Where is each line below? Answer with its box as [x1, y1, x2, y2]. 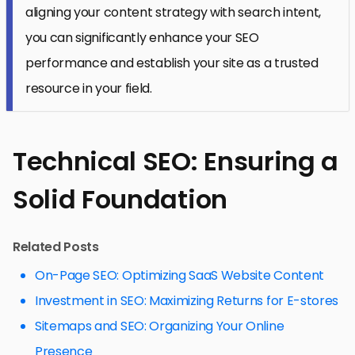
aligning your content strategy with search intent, [25, 3, 321, 22]
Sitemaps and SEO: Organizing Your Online [35, 317, 284, 336]
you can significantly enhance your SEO [25, 29, 259, 48]
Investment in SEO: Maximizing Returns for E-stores [35, 292, 338, 311]
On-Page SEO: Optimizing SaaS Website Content [35, 266, 324, 285]
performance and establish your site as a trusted [25, 54, 319, 73]
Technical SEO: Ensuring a [13, 143, 338, 180]
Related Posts [13, 238, 99, 257]
